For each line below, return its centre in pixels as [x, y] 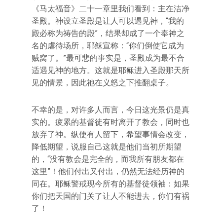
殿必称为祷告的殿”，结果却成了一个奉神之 [108, 33]
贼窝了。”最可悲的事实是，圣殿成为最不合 [108, 58]
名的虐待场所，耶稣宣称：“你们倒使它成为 [108, 46]
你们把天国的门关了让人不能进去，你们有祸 [110, 196]
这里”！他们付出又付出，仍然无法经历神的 [108, 171]
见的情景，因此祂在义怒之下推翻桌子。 [103, 83]
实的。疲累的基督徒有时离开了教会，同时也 [110, 122]
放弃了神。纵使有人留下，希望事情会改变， [110, 134]
